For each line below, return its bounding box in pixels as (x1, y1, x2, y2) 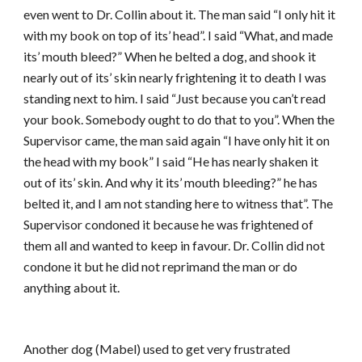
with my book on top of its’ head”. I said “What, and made (23, 27, 334, 43)
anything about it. (23, 280, 120, 295)
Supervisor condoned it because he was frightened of (23, 217, 314, 232)
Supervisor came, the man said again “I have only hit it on (23, 133, 330, 148)
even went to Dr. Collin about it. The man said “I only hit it (23, 6, 336, 22)
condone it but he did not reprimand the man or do (23, 259, 298, 274)
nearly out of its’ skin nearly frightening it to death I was (23, 69, 327, 85)
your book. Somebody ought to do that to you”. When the (23, 112, 335, 127)
